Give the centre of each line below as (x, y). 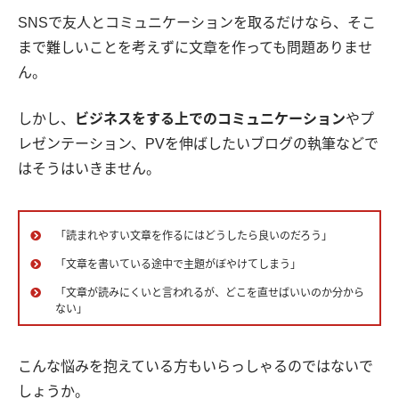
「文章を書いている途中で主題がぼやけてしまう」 (178, 264)
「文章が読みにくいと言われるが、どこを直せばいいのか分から (210, 293)
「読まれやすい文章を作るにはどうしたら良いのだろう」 (194, 236)
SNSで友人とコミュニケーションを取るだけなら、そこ (197, 22)
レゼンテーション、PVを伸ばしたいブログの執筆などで (198, 143)
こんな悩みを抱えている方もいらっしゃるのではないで (195, 366)
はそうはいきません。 (89, 168)
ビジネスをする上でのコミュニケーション (210, 118)
